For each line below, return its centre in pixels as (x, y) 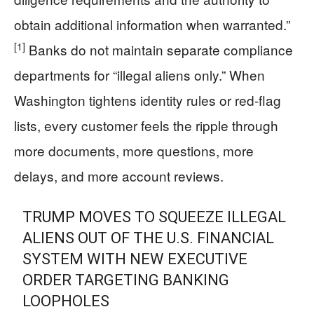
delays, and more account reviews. (119, 175)
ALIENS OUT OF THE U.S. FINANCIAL (149, 238)
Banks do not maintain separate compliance (159, 49)
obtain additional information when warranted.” (152, 24)
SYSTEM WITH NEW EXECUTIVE (135, 259)
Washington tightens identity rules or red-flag (148, 100)
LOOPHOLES (66, 301)
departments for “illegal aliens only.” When (139, 74)
